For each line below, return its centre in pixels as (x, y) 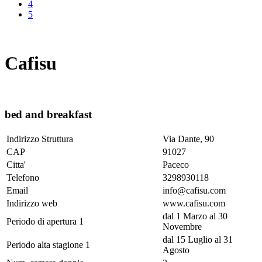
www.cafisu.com (194, 203)
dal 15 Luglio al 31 (198, 239)
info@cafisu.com (194, 190)
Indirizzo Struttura (40, 139)
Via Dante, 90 (188, 139)
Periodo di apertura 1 (45, 221)
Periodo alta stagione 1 (48, 244)
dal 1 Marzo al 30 (195, 216)
